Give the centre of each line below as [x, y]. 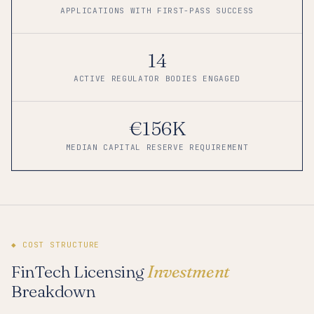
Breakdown [54, 291]
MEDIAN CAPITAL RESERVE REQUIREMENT [157, 147]
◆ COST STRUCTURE [56, 244]
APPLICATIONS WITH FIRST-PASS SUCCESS [157, 10]
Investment [189, 271]
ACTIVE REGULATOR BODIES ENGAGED [157, 79]
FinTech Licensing [80, 271]
